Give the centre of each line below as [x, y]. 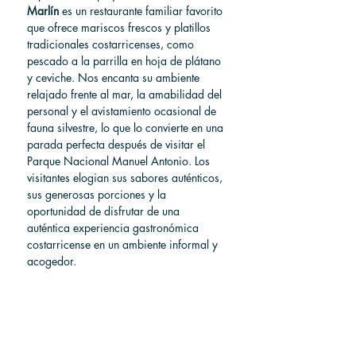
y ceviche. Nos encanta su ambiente [115, 77]
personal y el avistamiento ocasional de [123, 111]
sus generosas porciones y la [98, 194]
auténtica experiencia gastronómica [114, 228]
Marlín [43, 11]
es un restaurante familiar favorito [142, 11]
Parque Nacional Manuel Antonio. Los [120, 161]
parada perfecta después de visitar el [118, 144]
